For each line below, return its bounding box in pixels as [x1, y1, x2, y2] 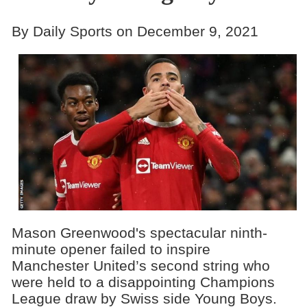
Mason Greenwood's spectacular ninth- [11, 225, 267, 241]
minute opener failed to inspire [11, 241, 210, 257]
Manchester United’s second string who [11, 258, 270, 273]
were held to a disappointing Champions [11, 274, 275, 290]
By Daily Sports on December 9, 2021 [11, 23, 258, 39]
